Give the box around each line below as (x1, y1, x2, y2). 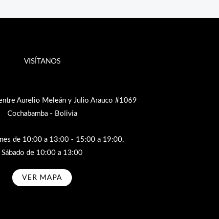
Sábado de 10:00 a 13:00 (1, 149, 83, 157)
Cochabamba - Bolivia (7, 109, 77, 117)
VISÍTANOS (23, 57, 61, 65)
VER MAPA (22, 174, 62, 182)
